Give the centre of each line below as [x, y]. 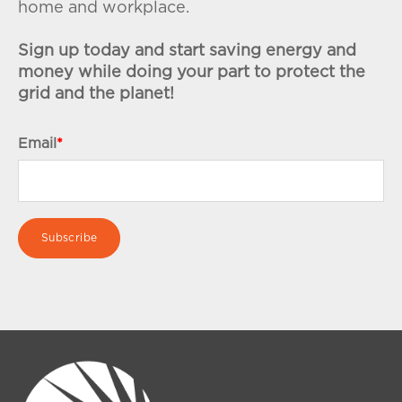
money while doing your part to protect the [192, 73]
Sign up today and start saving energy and [187, 52]
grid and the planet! [96, 95]
